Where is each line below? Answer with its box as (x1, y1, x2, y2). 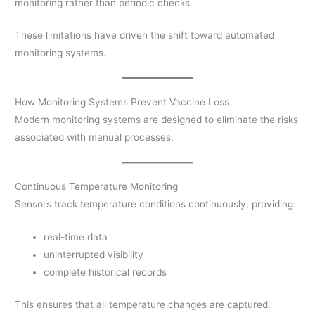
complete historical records (44, 266, 167, 278)
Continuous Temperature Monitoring (15, 181, 179, 193)
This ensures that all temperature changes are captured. (15, 298, 271, 310)
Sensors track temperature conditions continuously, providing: (15, 198, 297, 210)
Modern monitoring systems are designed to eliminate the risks (15, 114, 299, 126)
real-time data (44, 231, 108, 243)
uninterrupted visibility (44, 249, 144, 261)
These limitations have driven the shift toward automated (15, 30, 275, 41)
